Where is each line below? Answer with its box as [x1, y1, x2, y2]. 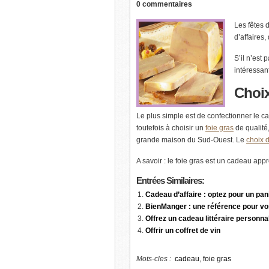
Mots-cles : [136, 255, 175, 263]
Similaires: [165, 175, 204, 186]
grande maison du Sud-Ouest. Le [136, 136, 246, 144]
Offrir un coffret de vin [145, 226, 220, 235]
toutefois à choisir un [136, 124, 205, 132]
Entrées [136, 175, 165, 186]
